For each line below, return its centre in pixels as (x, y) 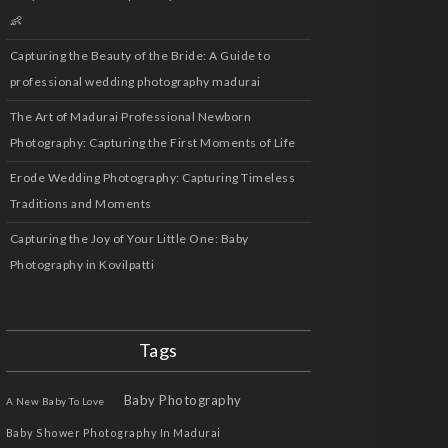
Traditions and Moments (80, 203)
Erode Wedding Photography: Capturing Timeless (152, 177)
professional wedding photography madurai (135, 81)
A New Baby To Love (55, 401)
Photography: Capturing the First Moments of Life (152, 142)
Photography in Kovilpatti (82, 264)
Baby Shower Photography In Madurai (113, 432)
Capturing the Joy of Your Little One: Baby (129, 238)
